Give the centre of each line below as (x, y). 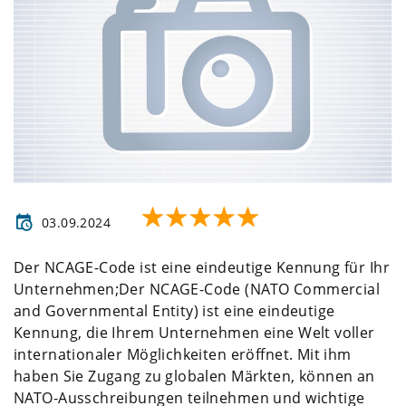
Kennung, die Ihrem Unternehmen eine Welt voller (194, 332)
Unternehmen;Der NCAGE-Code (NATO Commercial (197, 289)
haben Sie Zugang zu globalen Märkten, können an (194, 376)
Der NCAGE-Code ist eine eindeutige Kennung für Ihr (202, 267)
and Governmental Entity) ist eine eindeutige (174, 310)
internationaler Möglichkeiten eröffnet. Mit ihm (183, 354)
